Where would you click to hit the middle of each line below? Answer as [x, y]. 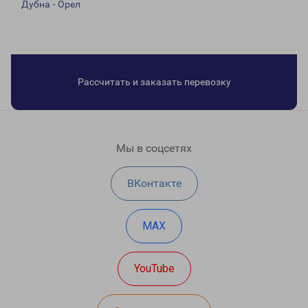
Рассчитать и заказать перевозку [154, 82]
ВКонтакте [154, 184]
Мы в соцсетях [154, 148]
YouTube [154, 269]
